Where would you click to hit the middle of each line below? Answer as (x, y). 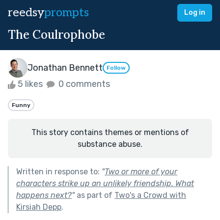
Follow (116, 68)
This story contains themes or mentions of (110, 132)
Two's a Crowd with (150, 195)
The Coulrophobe (56, 35)
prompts (67, 13)
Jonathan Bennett (65, 68)
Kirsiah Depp (39, 207)
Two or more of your (141, 171)
